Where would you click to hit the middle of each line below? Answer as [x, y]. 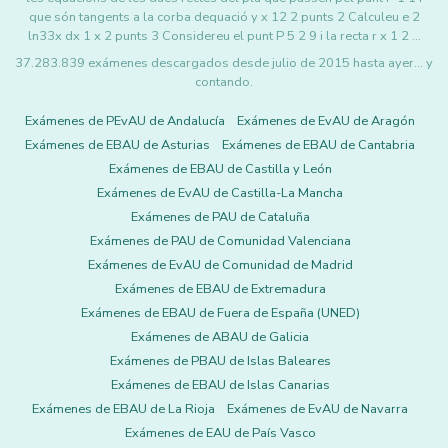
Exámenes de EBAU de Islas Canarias [220, 385]
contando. [224, 82]
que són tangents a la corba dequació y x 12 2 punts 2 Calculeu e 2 [224, 17]
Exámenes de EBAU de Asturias [117, 145]
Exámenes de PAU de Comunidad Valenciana [220, 241]
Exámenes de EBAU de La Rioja [123, 409]
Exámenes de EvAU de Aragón [326, 121]
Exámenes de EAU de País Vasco [220, 433]
